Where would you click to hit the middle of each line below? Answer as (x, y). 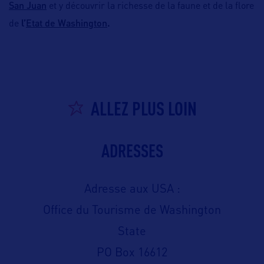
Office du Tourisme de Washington (132, 211)
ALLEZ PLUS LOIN (144, 108)
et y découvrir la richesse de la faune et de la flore (150, 7)
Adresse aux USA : (132, 190)
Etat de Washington (67, 23)
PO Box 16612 (132, 254)
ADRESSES (132, 151)
